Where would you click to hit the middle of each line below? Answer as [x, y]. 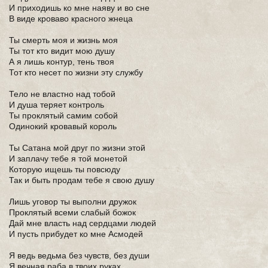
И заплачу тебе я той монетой [68, 159]
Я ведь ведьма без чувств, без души [79, 255]
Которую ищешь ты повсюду [65, 169]
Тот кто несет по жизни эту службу [76, 72]
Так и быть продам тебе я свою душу [82, 180]
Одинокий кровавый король [63, 126]
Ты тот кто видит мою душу [62, 51]
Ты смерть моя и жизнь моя [63, 40]
